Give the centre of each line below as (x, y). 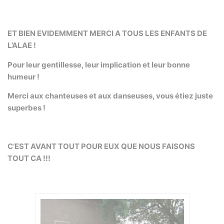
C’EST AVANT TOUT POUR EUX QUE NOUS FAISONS (101, 146)
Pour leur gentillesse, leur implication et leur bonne (99, 64)
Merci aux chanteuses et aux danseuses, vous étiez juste (110, 95)
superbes (24, 107)
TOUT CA (24, 158)
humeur (21, 76)
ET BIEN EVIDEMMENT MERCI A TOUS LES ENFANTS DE (107, 33)
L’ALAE (20, 45)
